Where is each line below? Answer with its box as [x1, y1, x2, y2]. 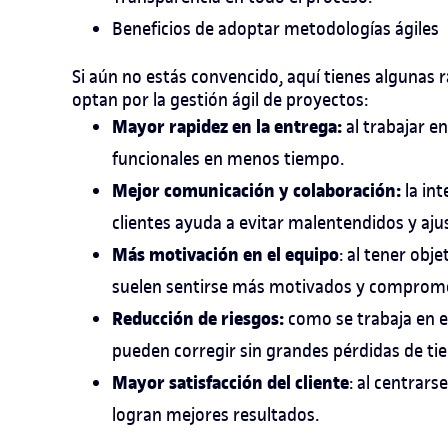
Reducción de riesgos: [112, 305, 284, 334]
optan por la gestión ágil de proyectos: [72, 88, 368, 112]
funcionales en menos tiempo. [112, 147, 344, 171]
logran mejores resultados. [112, 403, 319, 427]
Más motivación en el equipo [112, 241, 339, 270]
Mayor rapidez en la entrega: [112, 113, 342, 142]
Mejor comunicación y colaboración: [112, 177, 401, 206]
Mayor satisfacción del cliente [112, 369, 349, 398]
